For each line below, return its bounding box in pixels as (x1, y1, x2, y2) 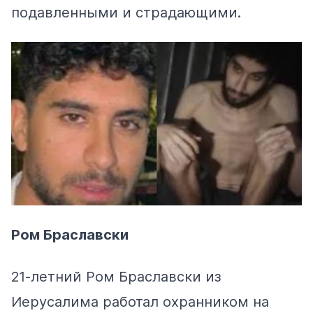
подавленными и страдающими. (11, 3, 241, 21)
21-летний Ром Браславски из (11, 268, 221, 285)
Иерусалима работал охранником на (11, 293, 269, 310)
